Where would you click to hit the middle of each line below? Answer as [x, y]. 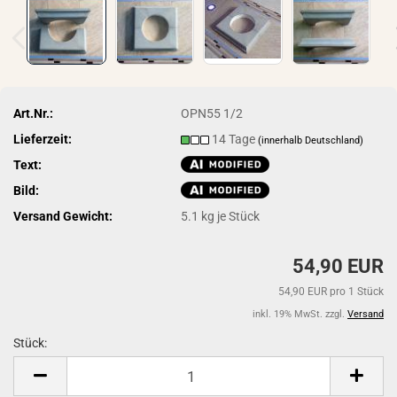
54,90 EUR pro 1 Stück [331, 292]
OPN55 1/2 [212, 113]
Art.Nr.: [33, 113]
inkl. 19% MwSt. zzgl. [300, 314]
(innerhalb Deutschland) [311, 140]
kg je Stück [230, 216]
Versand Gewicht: [63, 216]
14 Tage [235, 139]
